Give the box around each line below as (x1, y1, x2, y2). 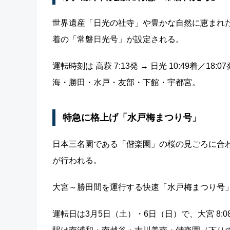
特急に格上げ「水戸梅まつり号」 (62, 112, 201, 123)
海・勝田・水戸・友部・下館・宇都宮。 (52, 78, 200, 87)
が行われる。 (52, 156, 102, 165)
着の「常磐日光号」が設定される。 (52, 35, 184, 44)
